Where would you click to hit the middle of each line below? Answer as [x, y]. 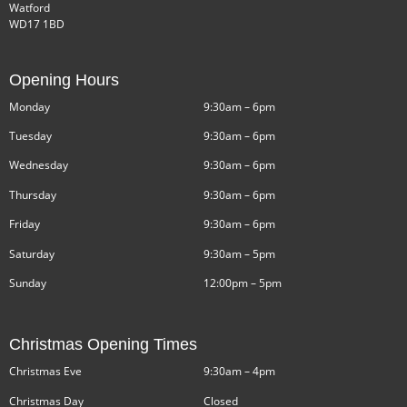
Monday [30, 106]
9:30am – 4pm [239, 372]
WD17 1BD [37, 24]
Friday [25, 224]
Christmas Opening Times [103, 345]
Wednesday [39, 165]
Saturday [32, 253]
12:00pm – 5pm [243, 283]
